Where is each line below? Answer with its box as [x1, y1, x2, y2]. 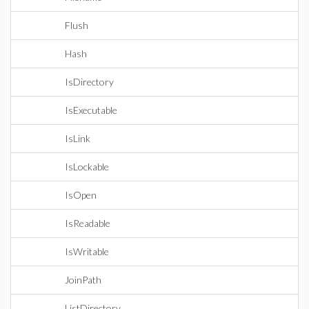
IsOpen [65, 189, 97, 201]
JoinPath [65, 274, 101, 286]
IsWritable [65, 246, 109, 257]
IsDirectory [65, 76, 114, 88]
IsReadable [65, 217, 110, 229]
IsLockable [65, 161, 109, 172]
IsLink [65, 132, 90, 144]
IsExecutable [65, 104, 117, 116]
